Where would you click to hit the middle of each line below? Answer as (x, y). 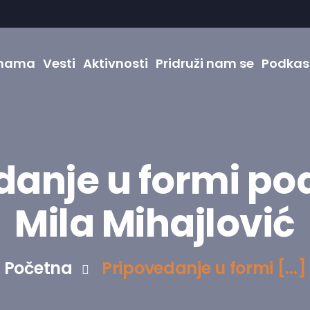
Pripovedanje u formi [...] (204, 268)
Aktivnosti (115, 63)
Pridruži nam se (204, 63)
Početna (40, 268)
